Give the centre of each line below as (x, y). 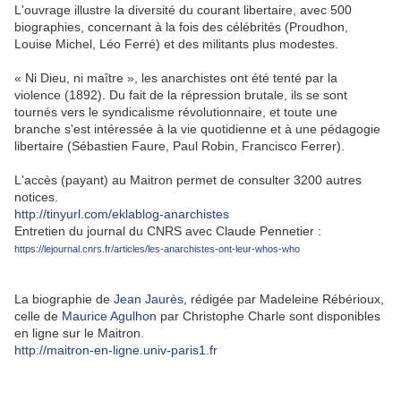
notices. (36, 197)
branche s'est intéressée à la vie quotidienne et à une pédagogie (197, 129)
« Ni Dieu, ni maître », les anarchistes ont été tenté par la (176, 78)
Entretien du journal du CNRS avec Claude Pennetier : (168, 231)
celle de (38, 316)
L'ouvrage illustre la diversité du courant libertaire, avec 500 (183, 10)
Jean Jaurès (149, 299)
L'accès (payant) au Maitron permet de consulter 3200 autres (188, 180)
